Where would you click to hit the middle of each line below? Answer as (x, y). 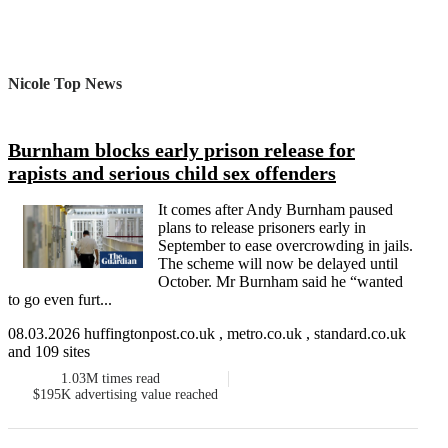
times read (131, 379)
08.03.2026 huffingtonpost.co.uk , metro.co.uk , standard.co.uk (207, 334)
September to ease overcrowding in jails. (285, 246)
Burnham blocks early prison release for (181, 150)
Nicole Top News (65, 83)
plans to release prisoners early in (262, 228)
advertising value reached (147, 395)
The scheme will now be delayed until (278, 264)
